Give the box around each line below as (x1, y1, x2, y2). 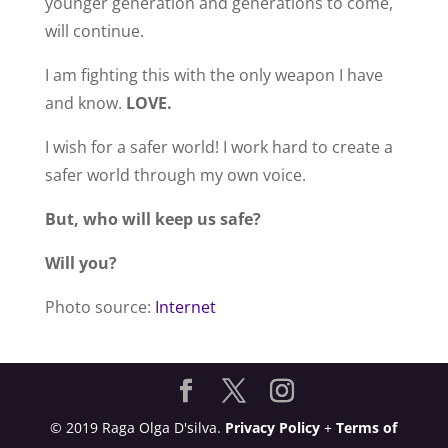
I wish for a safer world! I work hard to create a (44, 136, 393, 158)
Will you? (44, 252, 117, 274)
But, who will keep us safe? (44, 208, 261, 230)
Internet (150, 296, 220, 318)
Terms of (336, 418, 398, 437)
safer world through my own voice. (44, 164, 306, 186)
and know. (44, 92, 126, 114)
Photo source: (44, 296, 151, 318)
